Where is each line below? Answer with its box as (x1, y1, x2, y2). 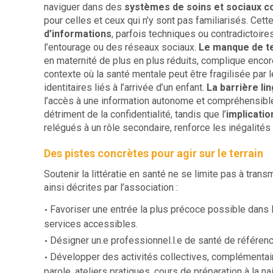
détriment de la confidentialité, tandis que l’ (44, 108, 226, 120)
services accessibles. (44, 218, 138, 230)
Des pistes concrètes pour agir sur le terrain (44, 146, 263, 160)
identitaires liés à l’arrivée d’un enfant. (44, 81, 207, 93)
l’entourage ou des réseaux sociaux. (44, 41, 196, 53)
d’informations (44, 27, 112, 40)
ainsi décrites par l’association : (44, 181, 178, 193)
